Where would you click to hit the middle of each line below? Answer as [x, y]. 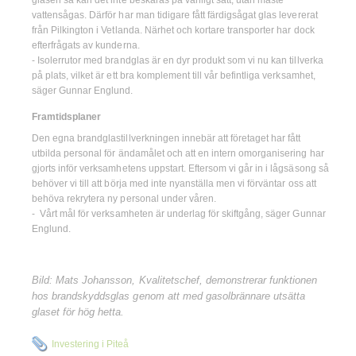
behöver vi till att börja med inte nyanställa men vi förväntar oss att [174, 183]
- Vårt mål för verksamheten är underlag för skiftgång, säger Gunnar [179, 213]
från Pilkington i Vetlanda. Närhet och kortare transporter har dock [173, 31]
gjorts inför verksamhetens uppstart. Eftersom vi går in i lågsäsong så [180, 168]
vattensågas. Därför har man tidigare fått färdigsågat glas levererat [175, 15]
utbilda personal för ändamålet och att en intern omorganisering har [178, 153]
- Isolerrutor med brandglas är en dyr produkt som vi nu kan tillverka [178, 61]
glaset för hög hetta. [78, 312]
